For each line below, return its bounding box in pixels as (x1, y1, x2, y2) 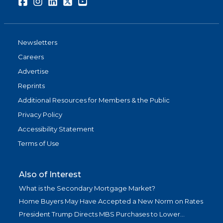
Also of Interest (19, 170, 81, 180)
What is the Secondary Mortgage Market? (19, 184, 155, 193)
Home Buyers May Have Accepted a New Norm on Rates (19, 197, 203, 206)
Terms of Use (18, 139, 59, 148)
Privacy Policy (18, 111, 62, 119)
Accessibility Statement (18, 125, 94, 133)
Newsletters (18, 38, 57, 47)
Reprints (18, 82, 45, 90)
